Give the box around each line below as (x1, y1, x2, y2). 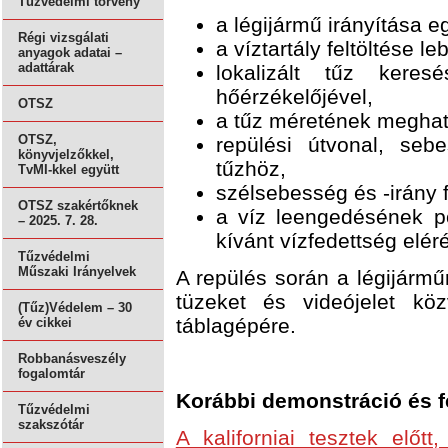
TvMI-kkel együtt (18, 162, 119, 178)
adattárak (18, 60, 74, 76)
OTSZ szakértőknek (18, 198, 138, 214)
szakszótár (18, 417, 84, 433)
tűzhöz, (215, 156, 286, 180)
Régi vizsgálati (18, 30, 109, 46)
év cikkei (18, 315, 72, 331)
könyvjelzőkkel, (18, 147, 114, 163)
